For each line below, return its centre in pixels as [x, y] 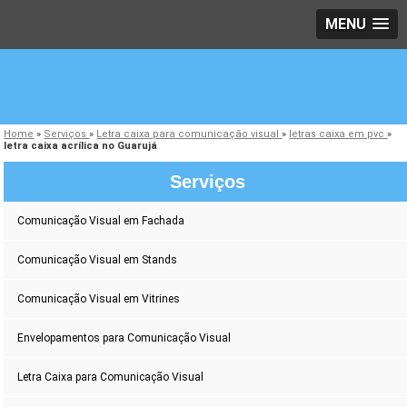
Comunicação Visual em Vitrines [99, 299]
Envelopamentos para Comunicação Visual [124, 338]
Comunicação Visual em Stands [98, 260]
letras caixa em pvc [338, 134]
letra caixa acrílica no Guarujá [81, 146]
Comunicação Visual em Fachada [101, 221]
